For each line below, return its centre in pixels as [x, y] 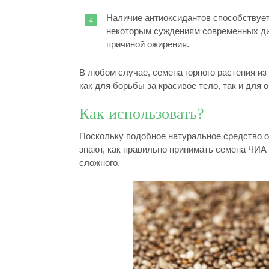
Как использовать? [142, 114]
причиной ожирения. [148, 44]
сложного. [100, 162]
